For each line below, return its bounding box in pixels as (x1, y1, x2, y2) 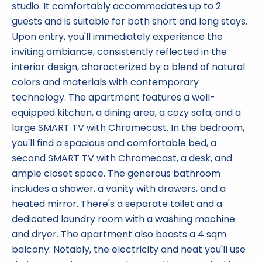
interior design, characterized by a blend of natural (12, 60, 245, 74)
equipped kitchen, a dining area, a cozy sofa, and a (12, 106, 241, 119)
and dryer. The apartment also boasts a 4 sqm (12, 227, 226, 241)
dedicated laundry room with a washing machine (12, 212, 235, 226)
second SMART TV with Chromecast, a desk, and (12, 151, 232, 165)
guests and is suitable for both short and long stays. (12, 15, 247, 28)
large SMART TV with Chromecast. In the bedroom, (12, 121, 244, 135)
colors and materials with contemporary (12, 75, 199, 89)
